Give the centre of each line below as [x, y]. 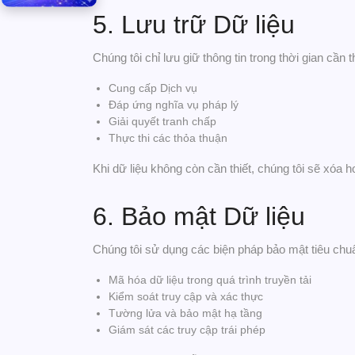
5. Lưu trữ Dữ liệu [194, 25]
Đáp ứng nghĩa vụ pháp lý [174, 105]
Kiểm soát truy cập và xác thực [186, 296]
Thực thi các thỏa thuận [168, 138]
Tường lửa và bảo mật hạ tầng [185, 313]
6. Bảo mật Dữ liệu [199, 216]
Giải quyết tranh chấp [162, 121]
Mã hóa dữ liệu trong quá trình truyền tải [210, 280]
